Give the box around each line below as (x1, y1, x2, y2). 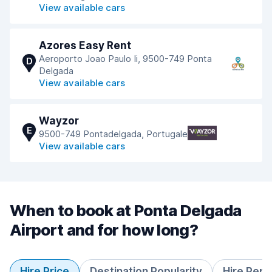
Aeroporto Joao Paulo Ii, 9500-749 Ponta (39, 53, 212, 64)
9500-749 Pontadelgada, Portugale (39, 128, 188, 140)
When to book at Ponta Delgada (10, 201, 242, 220)
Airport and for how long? (10, 220, 199, 239)
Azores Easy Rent (39, 39, 131, 52)
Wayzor (39, 115, 79, 127)
